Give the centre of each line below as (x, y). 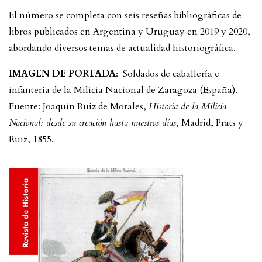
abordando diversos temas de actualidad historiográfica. (122, 48)
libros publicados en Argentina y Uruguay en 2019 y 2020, (130, 31)
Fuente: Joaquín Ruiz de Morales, (79, 106)
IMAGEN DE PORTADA (62, 73)
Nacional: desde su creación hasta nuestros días (92, 123)
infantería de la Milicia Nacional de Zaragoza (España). (123, 90)
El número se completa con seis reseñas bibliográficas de (125, 15)
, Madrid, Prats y (210, 123)
